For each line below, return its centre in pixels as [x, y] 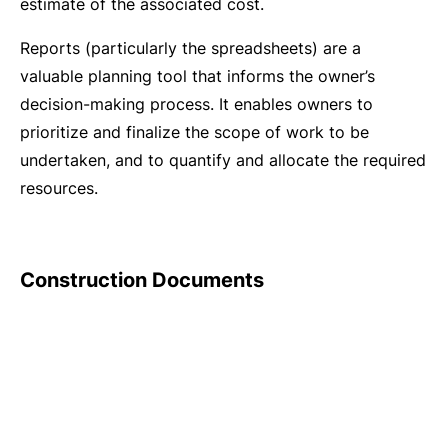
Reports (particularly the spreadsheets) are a [190, 48]
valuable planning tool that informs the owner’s [197, 76]
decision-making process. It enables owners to [196, 104]
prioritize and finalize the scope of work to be [194, 132]
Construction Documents [142, 280]
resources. [59, 188]
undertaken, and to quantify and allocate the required [223, 160]
